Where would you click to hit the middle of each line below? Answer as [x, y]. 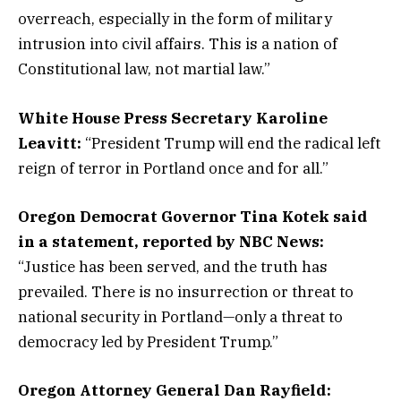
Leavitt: [50, 143]
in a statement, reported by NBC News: [171, 241]
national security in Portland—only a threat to [180, 316]
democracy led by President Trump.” [148, 341]
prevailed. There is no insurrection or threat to [186, 291]
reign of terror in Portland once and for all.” [173, 168]
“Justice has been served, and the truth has [173, 266]
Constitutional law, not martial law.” [144, 69]
